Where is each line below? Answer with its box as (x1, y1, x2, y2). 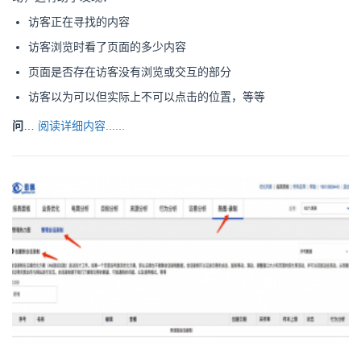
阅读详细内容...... (38, 119, 125, 132)
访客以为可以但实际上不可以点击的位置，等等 (28, 89, 265, 103)
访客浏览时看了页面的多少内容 (28, 39, 186, 53)
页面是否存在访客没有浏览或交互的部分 (28, 64, 231, 78)
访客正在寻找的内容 (28, 15, 130, 28)
